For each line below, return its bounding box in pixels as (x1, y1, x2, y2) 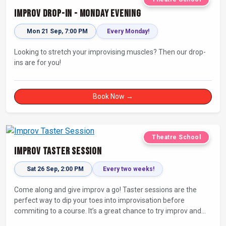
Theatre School (152, 133, 201, 141)
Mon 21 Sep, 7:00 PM (27, 27, 88, 35)
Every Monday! (107, 27, 149, 35)
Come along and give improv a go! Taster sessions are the (14, 185, 197, 194)
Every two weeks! (103, 165, 154, 173)
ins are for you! (14, 58, 61, 67)
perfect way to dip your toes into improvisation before (14, 196, 185, 204)
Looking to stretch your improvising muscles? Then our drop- (14, 47, 206, 56)
